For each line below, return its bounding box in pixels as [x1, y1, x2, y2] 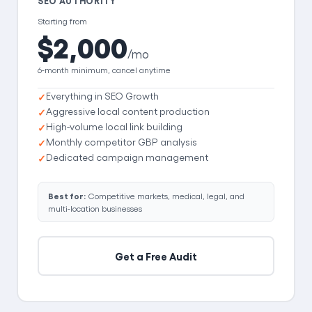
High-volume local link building [46, 120, 182, 133]
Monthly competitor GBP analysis [46, 136, 197, 148]
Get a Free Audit [115, 249, 197, 263]
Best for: [48, 191, 86, 201]
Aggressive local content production [46, 105, 210, 118]
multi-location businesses [48, 203, 142, 214]
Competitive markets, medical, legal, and [86, 191, 244, 201]
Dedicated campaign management [46, 151, 208, 164]
